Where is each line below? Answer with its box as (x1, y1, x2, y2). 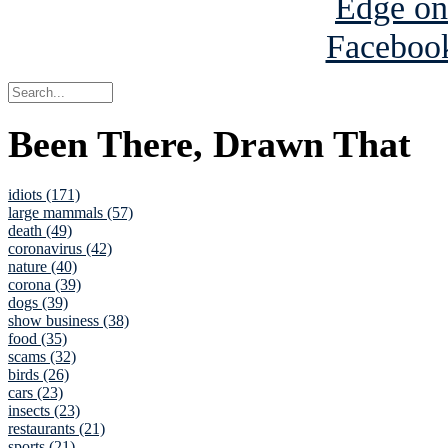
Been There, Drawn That (8, 123, 411, 166)
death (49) (8, 222, 72, 240)
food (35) (8, 330, 67, 348)
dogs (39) (8, 294, 68, 312)
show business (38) (8, 312, 129, 330)
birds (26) (8, 366, 69, 384)
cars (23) (8, 384, 63, 402)
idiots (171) (8, 186, 80, 204)
